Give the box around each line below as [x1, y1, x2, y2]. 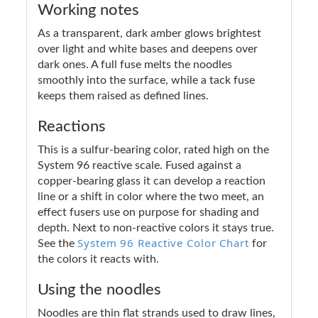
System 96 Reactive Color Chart [77, 235, 249, 250]
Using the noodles [38, 281, 161, 297]
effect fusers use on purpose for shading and [38, 206, 259, 218]
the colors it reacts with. [38, 253, 159, 265]
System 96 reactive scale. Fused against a [38, 159, 241, 171]
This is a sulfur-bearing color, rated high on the [38, 143, 269, 155]
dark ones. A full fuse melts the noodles [38, 58, 232, 70]
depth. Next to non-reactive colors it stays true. [38, 221, 274, 234]
